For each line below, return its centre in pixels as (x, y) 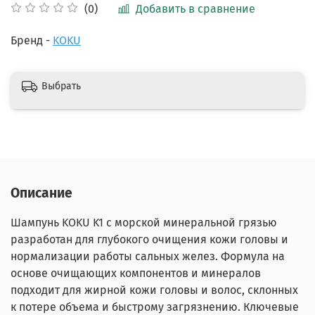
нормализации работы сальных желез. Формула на (148, 256)
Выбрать (61, 86)
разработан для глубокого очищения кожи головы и (149, 239)
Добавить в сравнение (195, 8)
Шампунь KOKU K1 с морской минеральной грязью (144, 222)
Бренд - (32, 40)
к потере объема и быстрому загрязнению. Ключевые (155, 307)
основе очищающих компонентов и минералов (136, 273)
